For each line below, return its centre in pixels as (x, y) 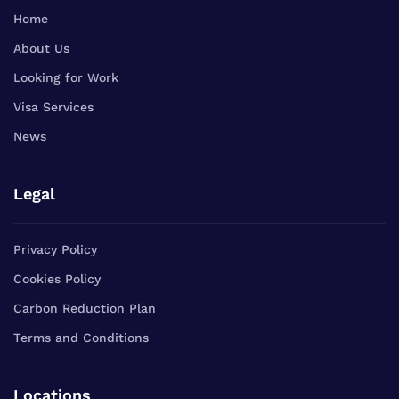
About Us (41, 48)
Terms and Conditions (81, 337)
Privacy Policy (55, 249)
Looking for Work (66, 77)
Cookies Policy (57, 278)
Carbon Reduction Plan (85, 308)
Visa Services (53, 106)
